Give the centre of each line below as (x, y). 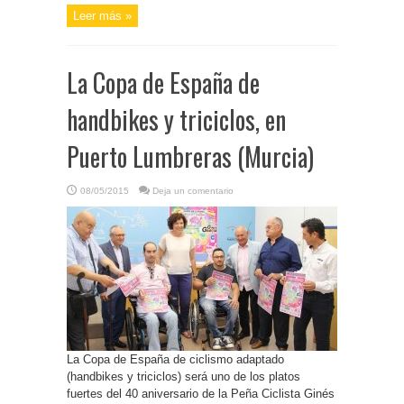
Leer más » (102, 16)
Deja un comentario (193, 191)
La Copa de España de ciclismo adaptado (175, 359)
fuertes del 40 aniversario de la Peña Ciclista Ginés (201, 394)
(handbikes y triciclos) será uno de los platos (184, 376)
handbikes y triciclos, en (176, 119)
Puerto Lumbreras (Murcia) (190, 156)
